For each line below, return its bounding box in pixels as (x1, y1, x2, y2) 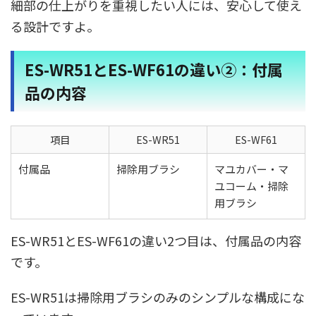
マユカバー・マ (214, 162, 288, 176)
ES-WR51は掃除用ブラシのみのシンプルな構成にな (11, 288, 305, 306)
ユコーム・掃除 (214, 178, 288, 193)
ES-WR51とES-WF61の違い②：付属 (25, 58, 283, 80)
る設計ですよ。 (11, 17, 99, 35)
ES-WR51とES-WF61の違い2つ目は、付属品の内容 (11, 231, 301, 250)
